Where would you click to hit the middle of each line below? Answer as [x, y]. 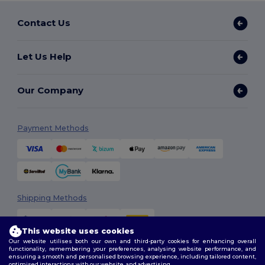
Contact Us [44, 23]
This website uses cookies [78, 231]
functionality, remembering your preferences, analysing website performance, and [132, 248]
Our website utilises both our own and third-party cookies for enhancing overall [132, 241]
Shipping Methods [52, 198]
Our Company [51, 91]
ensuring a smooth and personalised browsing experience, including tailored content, [132, 256]
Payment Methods [53, 128]
